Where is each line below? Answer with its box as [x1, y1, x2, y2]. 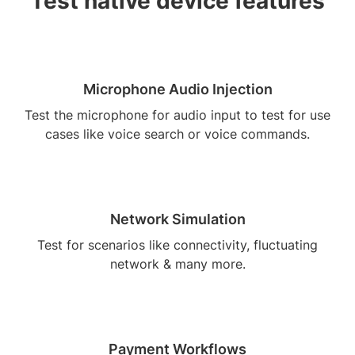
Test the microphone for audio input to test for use [25, 107, 330, 124]
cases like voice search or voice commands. [45, 126, 310, 143]
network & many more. [109, 256, 246, 273]
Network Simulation [109, 211, 246, 228]
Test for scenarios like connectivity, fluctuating [37, 237, 318, 254]
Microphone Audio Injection [82, 81, 273, 98]
